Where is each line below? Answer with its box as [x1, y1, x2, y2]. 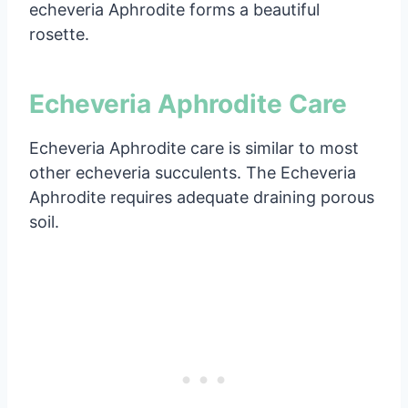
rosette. [29, 24, 89, 44]
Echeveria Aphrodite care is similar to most [29, 138, 359, 158]
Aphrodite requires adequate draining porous [29, 187, 374, 207]
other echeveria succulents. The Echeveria [29, 162, 356, 182]
